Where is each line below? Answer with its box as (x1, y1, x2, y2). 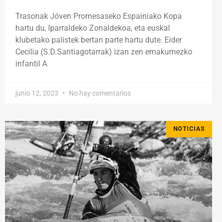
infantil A (15, 59, 47, 69)
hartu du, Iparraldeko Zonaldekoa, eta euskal (15, 23, 170, 33)
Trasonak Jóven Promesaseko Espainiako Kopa (15, 11, 182, 21)
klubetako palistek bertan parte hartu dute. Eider (15, 35, 182, 45)
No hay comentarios (67, 89, 131, 98)
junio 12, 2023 (15, 89, 60, 98)
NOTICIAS (173, 125, 205, 133)
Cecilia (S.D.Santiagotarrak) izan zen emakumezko (15, 47, 192, 57)
